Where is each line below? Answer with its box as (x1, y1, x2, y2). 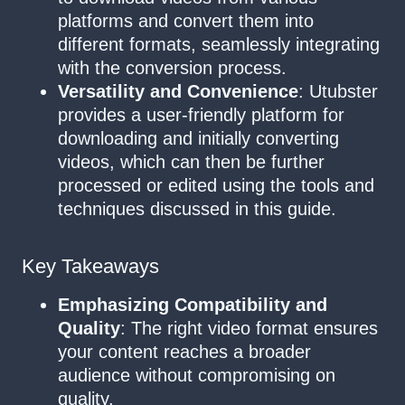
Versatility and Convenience (58, 80, 298, 101)
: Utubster (298, 80, 378, 101)
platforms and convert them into (58, 10, 314, 31)
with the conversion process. (58, 57, 287, 78)
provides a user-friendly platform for (58, 104, 344, 125)
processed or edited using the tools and (58, 174, 374, 195)
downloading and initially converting (58, 127, 339, 148)
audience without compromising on (58, 364, 335, 385)
